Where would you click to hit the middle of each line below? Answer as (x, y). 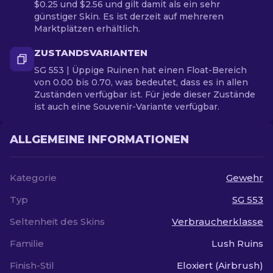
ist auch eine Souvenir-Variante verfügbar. (127, 107)
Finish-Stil (32, 265)
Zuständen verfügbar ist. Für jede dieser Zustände (145, 94)
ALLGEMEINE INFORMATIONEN (99, 140)
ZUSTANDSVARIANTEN (91, 53)
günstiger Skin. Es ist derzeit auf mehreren (129, 16)
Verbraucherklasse (218, 222)
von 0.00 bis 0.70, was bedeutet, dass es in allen (141, 82)
